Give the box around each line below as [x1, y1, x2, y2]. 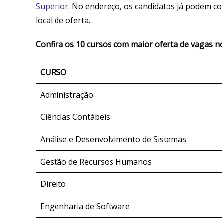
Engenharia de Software [40, 200, 130, 212]
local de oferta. [36, 14, 94, 26]
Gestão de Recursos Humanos [40, 156, 152, 167]
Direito [40, 178, 66, 189]
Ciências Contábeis [40, 111, 110, 122]
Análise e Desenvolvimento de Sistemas [40, 133, 186, 145]
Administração [40, 89, 93, 100]
